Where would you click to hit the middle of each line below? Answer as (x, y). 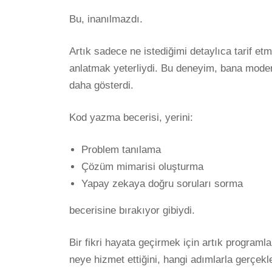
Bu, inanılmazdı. (106, 19)
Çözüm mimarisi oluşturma (142, 166)
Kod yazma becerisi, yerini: (131, 117)
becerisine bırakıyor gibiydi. (132, 210)
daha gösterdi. (101, 85)
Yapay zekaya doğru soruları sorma (162, 183)
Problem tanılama (121, 149)
